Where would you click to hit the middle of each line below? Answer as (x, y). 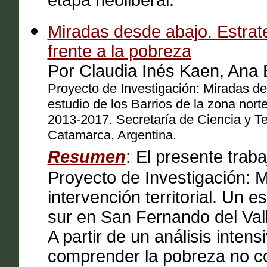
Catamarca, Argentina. (112, 135)
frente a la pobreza (119, 51)
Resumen (86, 157)
